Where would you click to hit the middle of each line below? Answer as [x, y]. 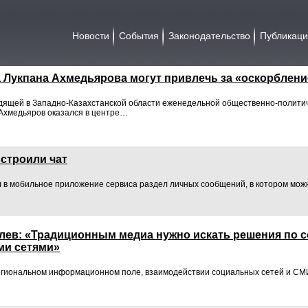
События [139, 36]
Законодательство [209, 36]
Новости [91, 36]
